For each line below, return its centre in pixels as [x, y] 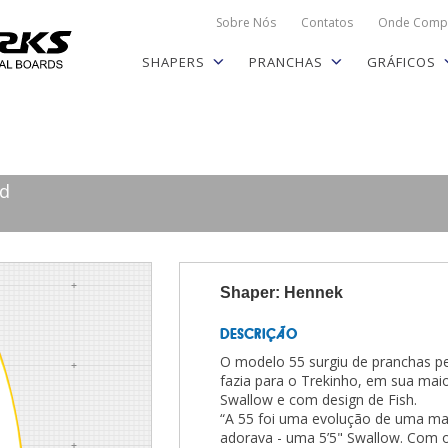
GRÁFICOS [401, 62]
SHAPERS [173, 62]
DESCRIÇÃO [258, 333]
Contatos [326, 22]
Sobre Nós [245, 22]
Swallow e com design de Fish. [318, 399]
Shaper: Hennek [281, 292]
